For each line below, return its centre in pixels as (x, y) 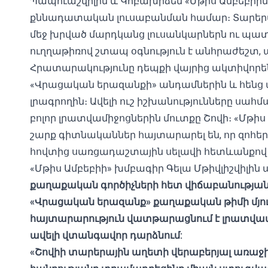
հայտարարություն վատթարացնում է (125, 219)
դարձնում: (156, 235)
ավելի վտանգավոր (79, 235)
